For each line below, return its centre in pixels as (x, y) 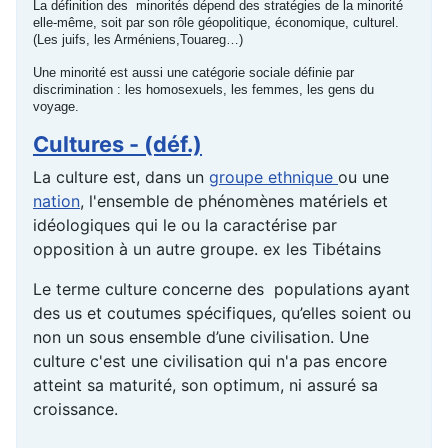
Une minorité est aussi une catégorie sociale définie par (193, 73)
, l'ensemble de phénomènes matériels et (234, 201)
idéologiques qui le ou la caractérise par (185, 225)
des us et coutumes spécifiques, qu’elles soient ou (222, 313)
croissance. (78, 409)
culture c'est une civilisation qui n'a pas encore (210, 361)
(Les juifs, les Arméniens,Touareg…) (138, 40)
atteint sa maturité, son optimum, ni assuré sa (205, 385)
